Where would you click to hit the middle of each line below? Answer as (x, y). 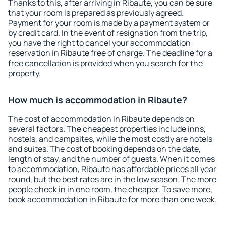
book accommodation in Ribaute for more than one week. (112, 199)
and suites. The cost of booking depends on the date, (104, 149)
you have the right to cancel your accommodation (99, 43)
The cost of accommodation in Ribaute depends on (101, 119)
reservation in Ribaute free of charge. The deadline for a (110, 53)
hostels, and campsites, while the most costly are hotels (110, 139)
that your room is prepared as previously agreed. (96, 13)
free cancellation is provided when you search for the (105, 63)
